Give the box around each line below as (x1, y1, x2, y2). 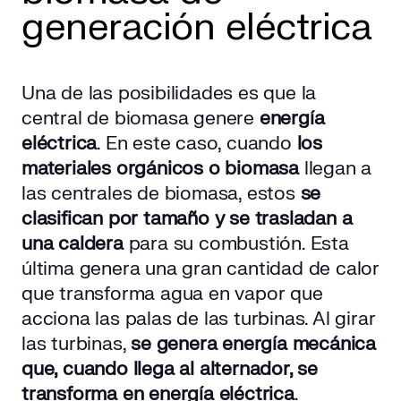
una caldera (21, 232, 129, 257)
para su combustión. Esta (128, 232, 349, 257)
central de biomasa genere (21, 107, 260, 132)
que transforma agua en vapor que (21, 282, 323, 307)
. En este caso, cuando (97, 132, 297, 157)
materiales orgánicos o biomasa (21, 157, 299, 182)
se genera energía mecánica (131, 332, 377, 357)
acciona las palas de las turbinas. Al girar (21, 307, 376, 332)
